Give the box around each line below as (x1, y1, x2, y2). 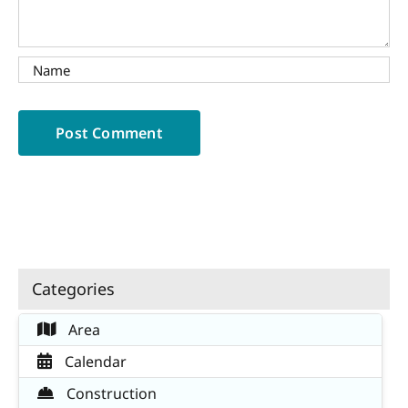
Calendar (61, 352, 127, 372)
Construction (63, 383, 157, 403)
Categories (32, 278, 115, 301)
